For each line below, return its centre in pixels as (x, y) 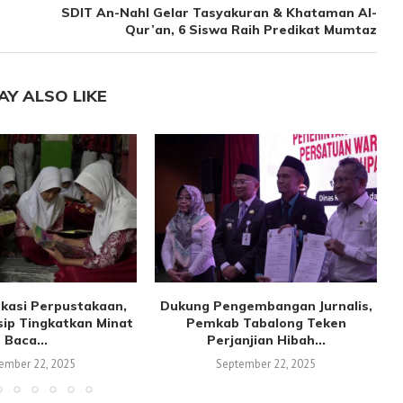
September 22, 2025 (266, 363)
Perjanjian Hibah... (266, 340)
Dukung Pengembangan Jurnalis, (266, 305)
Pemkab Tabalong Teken (266, 322)
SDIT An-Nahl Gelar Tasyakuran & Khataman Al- (219, 13)
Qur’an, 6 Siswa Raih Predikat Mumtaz (251, 30)
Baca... (26, 340)
